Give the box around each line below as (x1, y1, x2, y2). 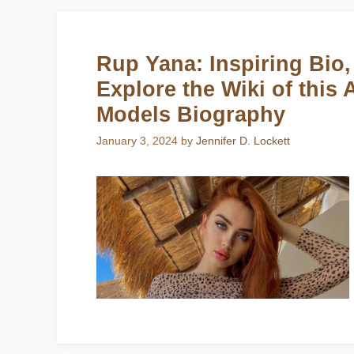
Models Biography (96, 103, 285, 126)
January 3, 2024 (96, 134, 178, 148)
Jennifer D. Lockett (196, 134, 290, 148)
